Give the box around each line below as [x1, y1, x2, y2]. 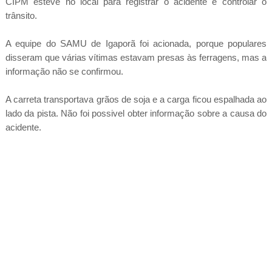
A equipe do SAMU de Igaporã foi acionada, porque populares [5, 38, 267, 49]
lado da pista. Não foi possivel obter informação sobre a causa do [5, 107, 267, 118]
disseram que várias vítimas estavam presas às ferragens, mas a [5, 52, 267, 63]
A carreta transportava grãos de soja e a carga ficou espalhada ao [5, 93, 267, 104]
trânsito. [5, 10, 37, 21]
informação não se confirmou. [5, 66, 123, 76]
